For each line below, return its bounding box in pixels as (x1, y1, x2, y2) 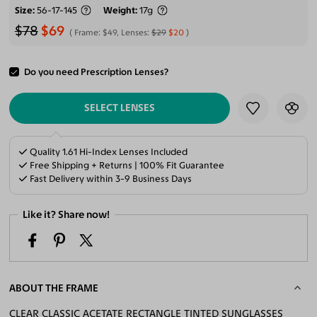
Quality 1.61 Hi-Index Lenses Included (28, 146, 188, 158)
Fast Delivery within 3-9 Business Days (28, 173, 192, 185)
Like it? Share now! (23, 207, 110, 221)
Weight (103, 5, 136, 16)
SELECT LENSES (84, 100, 156, 114)
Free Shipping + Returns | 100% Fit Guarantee (28, 160, 225, 171)
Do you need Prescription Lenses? (23, 67, 168, 78)
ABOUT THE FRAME (9, 282, 99, 295)
